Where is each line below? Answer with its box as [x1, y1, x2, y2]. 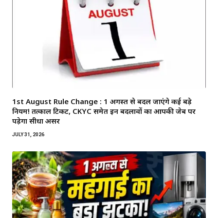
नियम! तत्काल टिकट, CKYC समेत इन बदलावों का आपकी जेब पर [12, 106, 196, 116]
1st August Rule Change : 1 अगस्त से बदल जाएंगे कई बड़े [12, 96, 192, 107]
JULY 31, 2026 [12, 132, 44, 138]
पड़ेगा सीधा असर [12, 116, 62, 126]
